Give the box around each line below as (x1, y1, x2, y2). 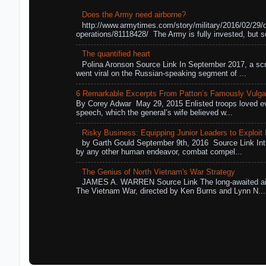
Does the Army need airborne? (82, 11, 186, 20)
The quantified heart (82, 50, 151, 59)
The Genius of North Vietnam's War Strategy (82, 167, 236, 176)
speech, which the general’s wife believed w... (76, 109, 233, 118)
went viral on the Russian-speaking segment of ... (76, 69, 247, 78)
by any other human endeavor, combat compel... (76, 148, 243, 157)
